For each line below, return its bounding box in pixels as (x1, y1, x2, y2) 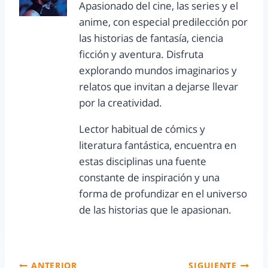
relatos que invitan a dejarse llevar (79, 80, 238, 94)
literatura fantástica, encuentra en (79, 138, 236, 153)
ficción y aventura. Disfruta (79, 47, 203, 62)
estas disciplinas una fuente (79, 154, 206, 169)
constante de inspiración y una (79, 170, 220, 185)
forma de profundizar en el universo (79, 187, 247, 201)
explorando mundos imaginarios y (79, 63, 237, 78)
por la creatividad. (79, 96, 162, 110)
